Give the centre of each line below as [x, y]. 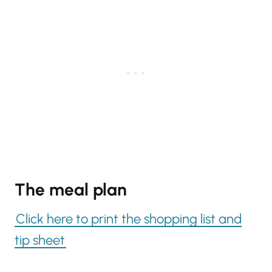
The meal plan [71, 190]
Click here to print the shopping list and [129, 219]
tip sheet [40, 240]
